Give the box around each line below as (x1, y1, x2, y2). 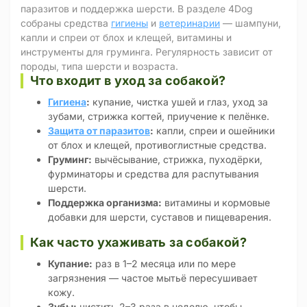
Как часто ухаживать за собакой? (30, 235, 247, 249)
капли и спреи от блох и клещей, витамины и (21, 32, 232, 43)
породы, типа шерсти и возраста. (21, 60, 178, 72)
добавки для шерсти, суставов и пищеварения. (48, 211, 271, 223)
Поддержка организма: (48, 197, 162, 208)
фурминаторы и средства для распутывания (48, 168, 259, 180)
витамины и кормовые (162, 197, 270, 208)
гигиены (111, 17, 148, 29)
